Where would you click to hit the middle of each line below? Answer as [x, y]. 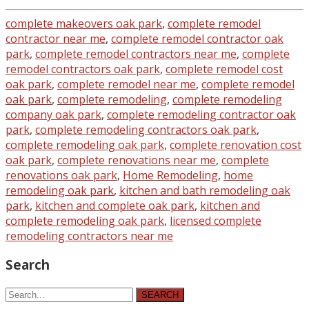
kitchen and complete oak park [115, 205]
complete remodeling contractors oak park [146, 129]
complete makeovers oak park [84, 23]
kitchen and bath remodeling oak [205, 190]
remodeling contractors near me [89, 236]
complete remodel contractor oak [197, 38]
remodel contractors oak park [83, 69]
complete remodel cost [224, 69]
